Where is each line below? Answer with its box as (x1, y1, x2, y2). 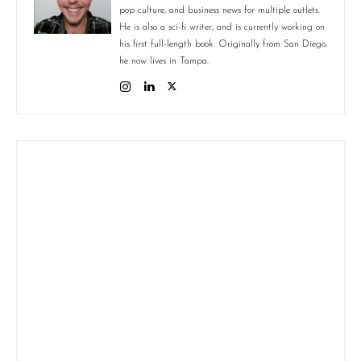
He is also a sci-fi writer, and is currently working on (119, 22, 325, 32)
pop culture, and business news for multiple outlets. (119, 5, 320, 15)
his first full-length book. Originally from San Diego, (119, 39, 327, 49)
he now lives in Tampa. (119, 56, 209, 66)
